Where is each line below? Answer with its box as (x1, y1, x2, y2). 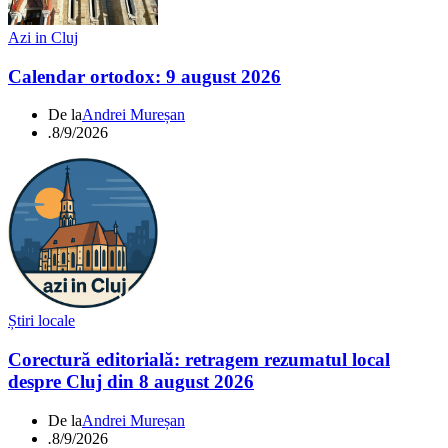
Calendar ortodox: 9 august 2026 (8, 65, 281, 87)
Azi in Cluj (8, 28, 78, 46)
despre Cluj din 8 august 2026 (8, 371, 254, 393)
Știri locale (8, 312, 75, 330)
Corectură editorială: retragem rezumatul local (8, 349, 390, 371)
